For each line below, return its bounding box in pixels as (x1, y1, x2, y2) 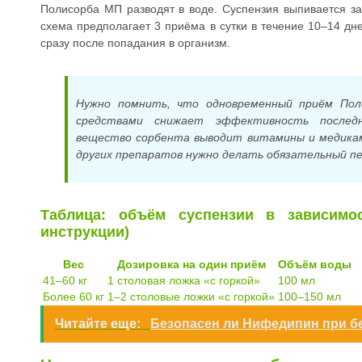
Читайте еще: (55, 316, 144, 330)
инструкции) (40, 223, 129, 240)
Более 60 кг (43, 289, 104, 303)
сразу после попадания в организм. (40, 36, 230, 49)
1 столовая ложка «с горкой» (107, 273, 260, 287)
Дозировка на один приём (116, 257, 266, 271)
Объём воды (278, 257, 351, 271)
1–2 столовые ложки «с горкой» (107, 289, 275, 303)
